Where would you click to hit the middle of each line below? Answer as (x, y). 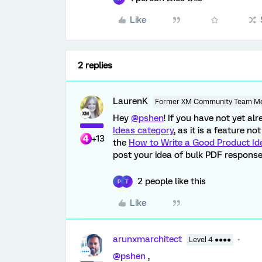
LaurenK (130, 101)
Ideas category (143, 130)
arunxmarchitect (147, 239)
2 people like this (172, 181)
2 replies (95, 65)
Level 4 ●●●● (210, 240)
